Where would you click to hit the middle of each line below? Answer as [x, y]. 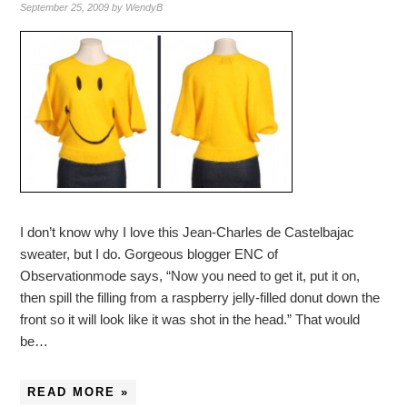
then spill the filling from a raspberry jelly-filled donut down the [200, 298]
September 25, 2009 [65, 8]
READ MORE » [79, 392]
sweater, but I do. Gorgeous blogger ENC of [149, 254]
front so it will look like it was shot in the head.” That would [190, 320]
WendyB [144, 8]
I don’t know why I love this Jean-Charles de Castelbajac [188, 233]
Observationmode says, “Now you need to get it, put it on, [190, 276]
